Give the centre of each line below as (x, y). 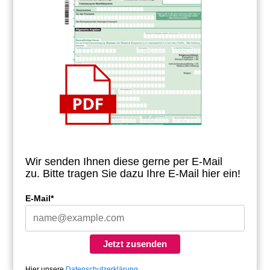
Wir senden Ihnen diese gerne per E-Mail (124, 162)
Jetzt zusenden (135, 244)
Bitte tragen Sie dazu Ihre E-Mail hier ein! (142, 174)
